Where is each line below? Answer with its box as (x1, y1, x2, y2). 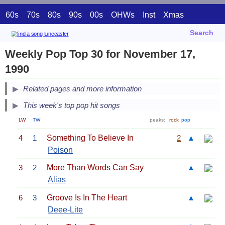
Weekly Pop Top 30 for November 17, (5, 48, 195, 60)
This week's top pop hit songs (23, 101, 120, 110)
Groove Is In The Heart (47, 193, 127, 202)
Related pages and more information (23, 84, 142, 93)
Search (190, 29, 213, 37)
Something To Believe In (47, 133, 134, 142)
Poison (48, 145, 73, 154)
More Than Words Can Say (47, 163, 144, 172)
